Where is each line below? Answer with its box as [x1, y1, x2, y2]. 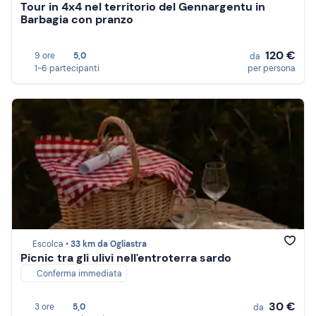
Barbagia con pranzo [20, 12, 133, 28]
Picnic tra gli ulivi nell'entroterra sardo [20, 250, 231, 266]
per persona [248, 63, 296, 74]
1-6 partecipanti [35, 63, 99, 74]
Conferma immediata [37, 268, 122, 280]
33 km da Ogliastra [71, 238, 147, 250]
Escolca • [32, 238, 71, 250]
